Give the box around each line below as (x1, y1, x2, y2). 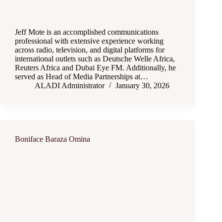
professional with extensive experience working (15, 37, 164, 46)
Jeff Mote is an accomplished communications (15, 28, 159, 37)
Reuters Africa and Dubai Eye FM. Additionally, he (15, 63, 176, 72)
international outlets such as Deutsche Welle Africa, (15, 55, 175, 63)
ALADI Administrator (35, 81, 105, 90)
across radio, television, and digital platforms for (15, 46, 165, 55)
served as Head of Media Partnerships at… (15, 72, 148, 81)
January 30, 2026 (115, 81, 169, 90)
